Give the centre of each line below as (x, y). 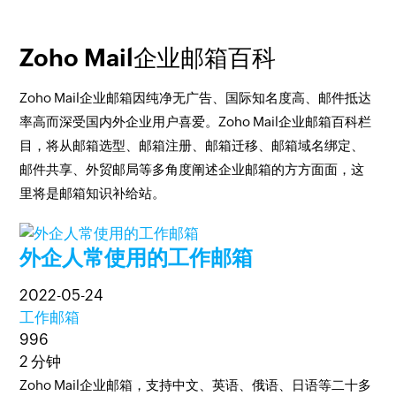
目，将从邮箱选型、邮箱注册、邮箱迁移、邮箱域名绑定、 (192, 145)
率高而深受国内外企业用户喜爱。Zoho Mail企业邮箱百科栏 (196, 122)
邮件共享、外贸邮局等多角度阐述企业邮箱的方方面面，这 (192, 169)
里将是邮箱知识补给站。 (93, 193)
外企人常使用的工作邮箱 (137, 258)
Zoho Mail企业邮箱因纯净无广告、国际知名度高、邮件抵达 (196, 98)
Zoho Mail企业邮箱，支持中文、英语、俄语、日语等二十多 (196, 385)
